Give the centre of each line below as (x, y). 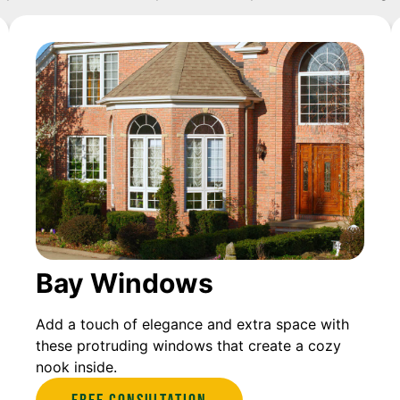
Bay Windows (125, 283)
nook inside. (76, 367)
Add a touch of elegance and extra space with (192, 325)
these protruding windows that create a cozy (188, 346)
